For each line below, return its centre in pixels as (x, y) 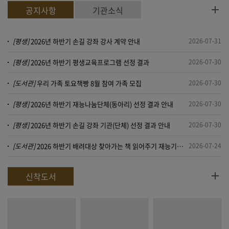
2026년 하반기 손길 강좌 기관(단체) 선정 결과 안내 (100, 125)
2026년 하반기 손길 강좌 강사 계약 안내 (85, 41)
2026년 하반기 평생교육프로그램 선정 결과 (90, 62)
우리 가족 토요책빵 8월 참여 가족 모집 (89, 83)
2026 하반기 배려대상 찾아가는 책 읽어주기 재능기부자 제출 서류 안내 (107, 146)
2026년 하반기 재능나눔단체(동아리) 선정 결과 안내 (102, 104)
